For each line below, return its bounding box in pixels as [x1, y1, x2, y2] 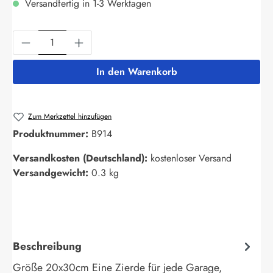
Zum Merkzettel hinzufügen [28, 110, 112, 122]
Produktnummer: [13, 127, 91, 141]
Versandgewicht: [13, 166, 91, 180]
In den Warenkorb [96, 64, 177, 79]
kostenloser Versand [151, 151, 232, 166]
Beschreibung [13, 238, 82, 254]
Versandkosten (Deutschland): [13, 151, 151, 166]
